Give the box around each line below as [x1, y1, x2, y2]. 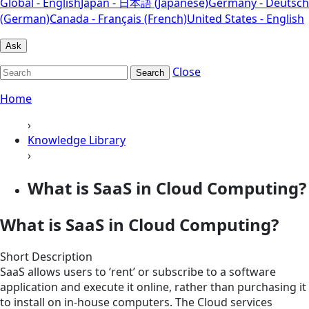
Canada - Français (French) [50, 10, 187, 26]
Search [136, 67, 164, 78]
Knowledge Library [28, 132, 126, 148]
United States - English [187, 10, 304, 26]
